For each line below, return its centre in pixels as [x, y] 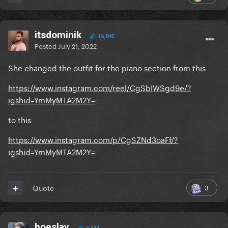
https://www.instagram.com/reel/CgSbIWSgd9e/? [100, 87]
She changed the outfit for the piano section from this [108, 67]
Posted [46, 46]
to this [20, 119]
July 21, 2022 [77, 46]
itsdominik [58, 35]
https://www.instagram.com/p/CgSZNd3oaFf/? [93, 139]
